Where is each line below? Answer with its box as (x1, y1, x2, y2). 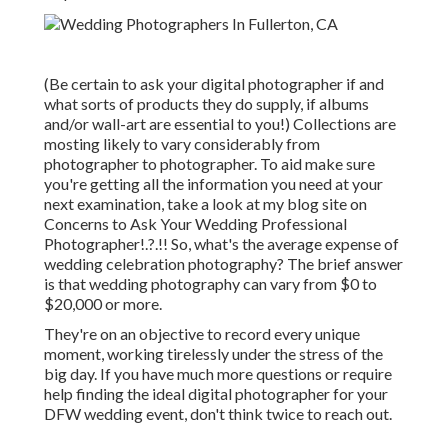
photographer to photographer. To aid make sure (44, 154, 375, 174)
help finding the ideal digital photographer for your (44, 384, 388, 404)
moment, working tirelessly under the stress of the (44, 344, 383, 364)
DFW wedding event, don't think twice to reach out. (44, 404, 392, 424)
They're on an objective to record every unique (44, 324, 360, 344)
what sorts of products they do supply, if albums (44, 94, 369, 114)
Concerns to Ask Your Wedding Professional (44, 214, 347, 234)
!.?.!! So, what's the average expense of (140, 234, 399, 254)
